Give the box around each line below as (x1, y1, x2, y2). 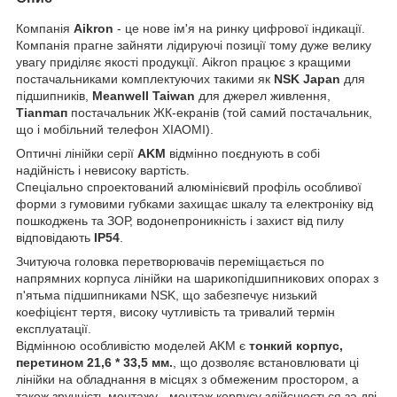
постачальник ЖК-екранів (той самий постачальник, (67, 105, 372, 120)
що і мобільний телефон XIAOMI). (16, 121, 214, 136)
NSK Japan (274, 71, 340, 86)
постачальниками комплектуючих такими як (16, 71, 274, 86)
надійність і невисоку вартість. (16, 162, 190, 177)
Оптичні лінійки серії (16, 145, 137, 160)
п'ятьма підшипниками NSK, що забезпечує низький (16, 287, 317, 302)
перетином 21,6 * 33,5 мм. (16, 354, 173, 370)
